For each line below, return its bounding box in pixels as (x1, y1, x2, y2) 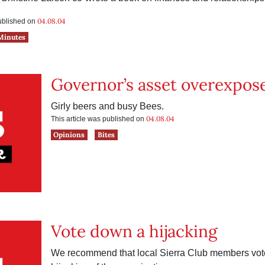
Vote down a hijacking (50, 221, 217, 242)
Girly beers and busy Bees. (50, 101, 164, 111)
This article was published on (50, 115, 146, 123)
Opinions (53, 130, 85, 139)
